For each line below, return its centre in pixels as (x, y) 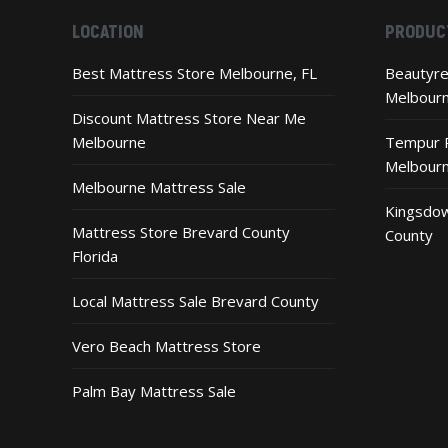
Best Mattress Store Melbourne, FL (194, 72)
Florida (95, 255)
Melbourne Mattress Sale (159, 186)
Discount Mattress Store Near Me (189, 117)
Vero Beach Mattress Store (166, 345)
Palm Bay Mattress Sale (154, 390)
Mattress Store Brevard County (181, 231)
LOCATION (108, 30)
